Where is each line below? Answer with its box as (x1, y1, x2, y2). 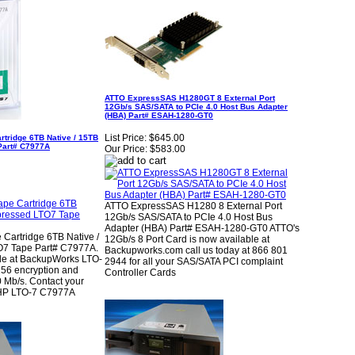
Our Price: (105, 143, 147, 155)
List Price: (105, 132, 147, 144)
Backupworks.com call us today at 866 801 (105, 245, 288, 257)
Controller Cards (105, 267, 176, 279)
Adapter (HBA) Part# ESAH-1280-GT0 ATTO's (105, 223, 300, 235)
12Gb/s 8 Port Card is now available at (105, 234, 269, 246)
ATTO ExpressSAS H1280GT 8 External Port (105, 93, 275, 102)
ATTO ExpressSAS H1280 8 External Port (105, 200, 282, 212)
